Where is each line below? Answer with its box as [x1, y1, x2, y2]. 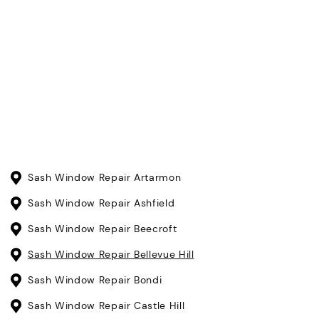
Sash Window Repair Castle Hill [28, 299, 185, 313]
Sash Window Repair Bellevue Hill [28, 248, 194, 261]
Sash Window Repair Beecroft [28, 222, 177, 236]
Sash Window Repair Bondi [28, 273, 162, 287]
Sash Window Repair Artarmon [28, 171, 182, 184]
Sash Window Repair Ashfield [28, 197, 175, 210]
